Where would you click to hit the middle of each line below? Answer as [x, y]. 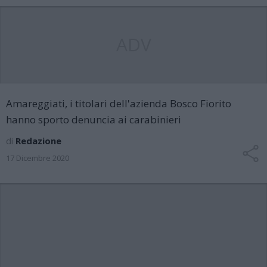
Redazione [38, 141]
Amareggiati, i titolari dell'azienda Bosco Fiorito [119, 103]
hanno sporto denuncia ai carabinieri [94, 119]
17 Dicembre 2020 [38, 158]
